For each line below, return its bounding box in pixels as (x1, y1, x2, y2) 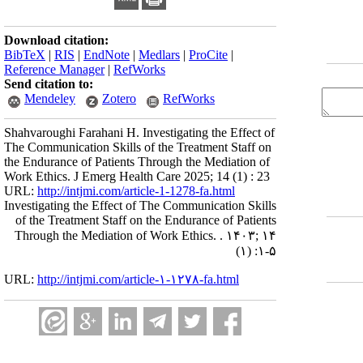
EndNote (83, 48, 130, 62)
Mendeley (24, 92, 75, 105)
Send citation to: (4, 77, 93, 91)
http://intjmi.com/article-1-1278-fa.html (37, 184, 235, 198)
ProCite (189, 48, 228, 62)
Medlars (139, 48, 180, 62)
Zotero (102, 92, 136, 105)
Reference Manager (4, 62, 105, 76)
